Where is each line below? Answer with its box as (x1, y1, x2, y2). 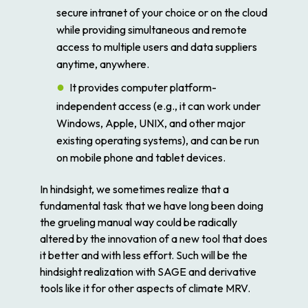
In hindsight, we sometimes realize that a (40, 182, 229, 197)
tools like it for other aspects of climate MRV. (40, 281, 250, 296)
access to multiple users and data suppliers (56, 39, 257, 54)
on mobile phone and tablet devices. (56, 150, 225, 164)
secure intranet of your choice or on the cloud (56, 5, 267, 19)
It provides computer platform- (69, 80, 217, 94)
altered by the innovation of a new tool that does (40, 232, 267, 246)
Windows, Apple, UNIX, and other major (56, 115, 245, 130)
